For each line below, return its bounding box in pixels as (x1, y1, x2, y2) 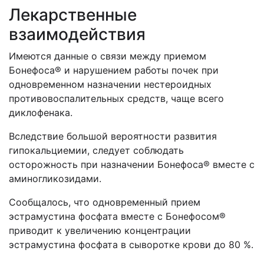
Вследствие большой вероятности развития (9, 130, 217, 142)
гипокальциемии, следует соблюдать (9, 144, 184, 156)
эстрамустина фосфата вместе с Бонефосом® (9, 210, 226, 222)
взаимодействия (9, 24, 146, 44)
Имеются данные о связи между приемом (9, 50, 206, 62)
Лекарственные (9, 5, 137, 25)
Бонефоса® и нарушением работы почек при (9, 64, 219, 76)
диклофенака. (9, 107, 72, 118)
